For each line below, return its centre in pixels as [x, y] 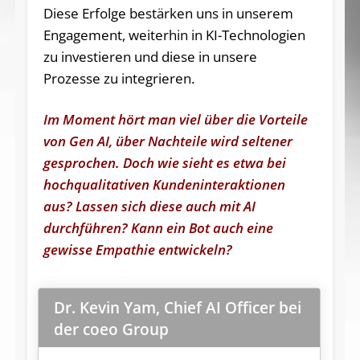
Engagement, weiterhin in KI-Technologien [174, 35]
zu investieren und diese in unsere [150, 57]
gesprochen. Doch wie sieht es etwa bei [164, 163]
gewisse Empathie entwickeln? [137, 250]
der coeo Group [111, 329]
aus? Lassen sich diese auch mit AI [149, 207]
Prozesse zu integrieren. [119, 79]
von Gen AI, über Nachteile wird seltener [168, 141]
